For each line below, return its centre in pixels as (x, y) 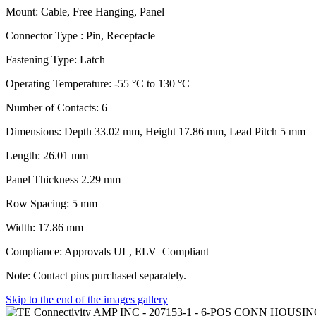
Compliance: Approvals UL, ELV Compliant (107, 251)
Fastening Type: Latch (55, 59)
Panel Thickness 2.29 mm (63, 179)
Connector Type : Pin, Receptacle (80, 35)
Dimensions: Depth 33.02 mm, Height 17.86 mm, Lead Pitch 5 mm (156, 131)
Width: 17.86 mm (44, 227)
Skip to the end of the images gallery (87, 299)
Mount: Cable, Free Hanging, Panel (85, 11)
